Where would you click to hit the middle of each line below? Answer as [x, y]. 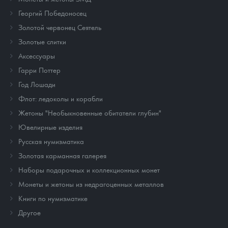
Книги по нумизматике [53, 198]
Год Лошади [37, 84]
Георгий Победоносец [52, 12]
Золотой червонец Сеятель [60, 27]
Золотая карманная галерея [62, 155]
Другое [30, 212]
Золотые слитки [42, 41]
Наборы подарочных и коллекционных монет [89, 169]
